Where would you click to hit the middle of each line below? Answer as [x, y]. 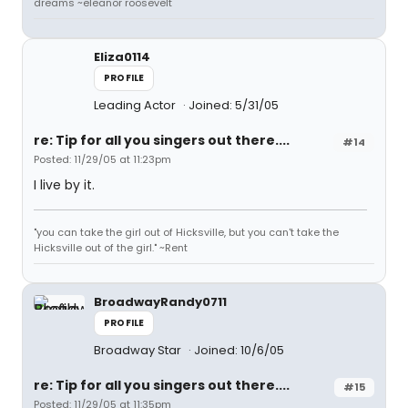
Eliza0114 [122, 57]
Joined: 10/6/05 [239, 350]
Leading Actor [136, 105]
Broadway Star [139, 350]
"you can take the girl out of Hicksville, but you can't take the [186, 232]
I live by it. [64, 185]
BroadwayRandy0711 [160, 302]
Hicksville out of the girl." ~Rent [111, 248]
